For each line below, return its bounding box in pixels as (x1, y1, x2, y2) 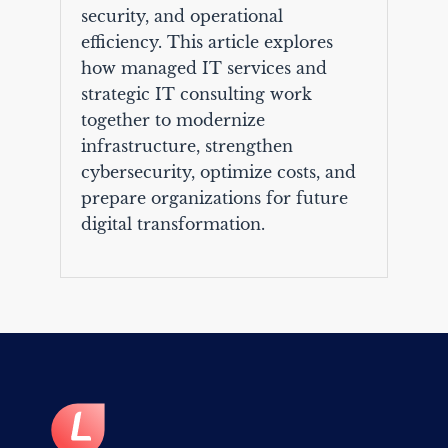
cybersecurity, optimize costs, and (80, 162, 356, 183)
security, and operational (80, 6, 283, 27)
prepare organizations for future (80, 188, 348, 209)
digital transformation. (80, 214, 265, 235)
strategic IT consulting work (80, 84, 312, 105)
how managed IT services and (80, 58, 327, 79)
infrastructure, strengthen (80, 136, 293, 157)
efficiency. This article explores (80, 32, 333, 53)
